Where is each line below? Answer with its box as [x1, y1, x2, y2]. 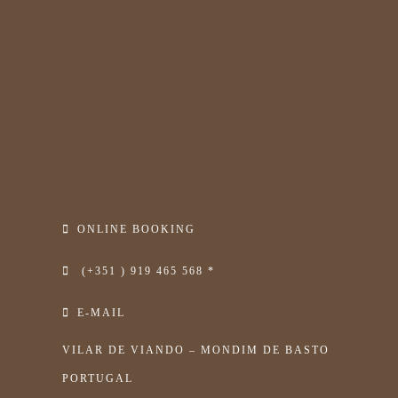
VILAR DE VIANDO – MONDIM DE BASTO [61, 343, 330, 356]
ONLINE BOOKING [77, 222, 196, 235]
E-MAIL [77, 306, 126, 319]
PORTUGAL [61, 371, 133, 385]
